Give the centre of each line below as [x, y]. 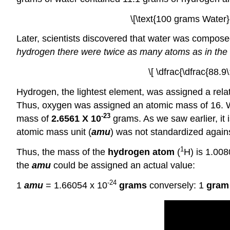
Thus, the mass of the [62, 152]
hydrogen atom [141, 152]
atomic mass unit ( [54, 132]
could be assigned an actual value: [123, 165]
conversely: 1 [177, 185]
